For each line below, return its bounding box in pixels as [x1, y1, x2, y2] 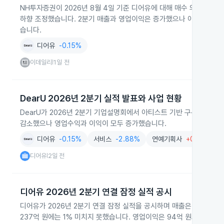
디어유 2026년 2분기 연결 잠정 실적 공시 [20, 186, 172, 197]
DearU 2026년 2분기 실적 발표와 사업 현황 [20, 93, 182, 103]
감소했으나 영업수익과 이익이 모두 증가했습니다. [20, 119, 166, 128]
